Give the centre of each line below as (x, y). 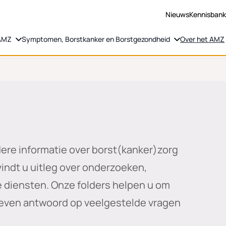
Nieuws (178, 14)
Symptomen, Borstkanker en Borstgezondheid (96, 39)
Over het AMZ (203, 39)
